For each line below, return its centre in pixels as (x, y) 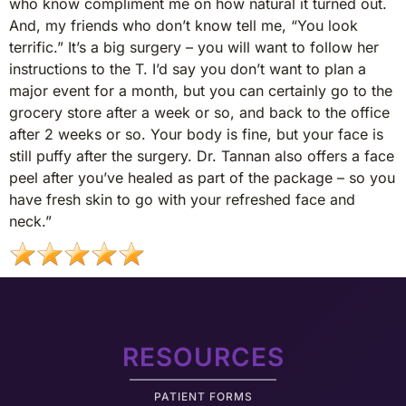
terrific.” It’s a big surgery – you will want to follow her (194, 47)
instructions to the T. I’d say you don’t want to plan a (188, 69)
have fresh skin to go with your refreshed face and (182, 199)
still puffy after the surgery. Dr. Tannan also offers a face (202, 156)
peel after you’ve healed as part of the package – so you (202, 178)
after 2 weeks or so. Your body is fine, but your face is (196, 134)
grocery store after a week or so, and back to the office (199, 112)
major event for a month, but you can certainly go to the (201, 91)
